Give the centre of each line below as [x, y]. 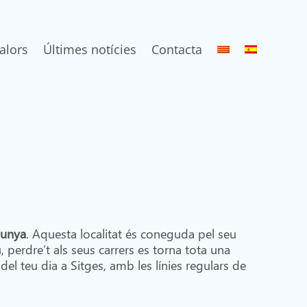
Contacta [176, 50]
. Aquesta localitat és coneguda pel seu [131, 233]
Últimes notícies [89, 50]
